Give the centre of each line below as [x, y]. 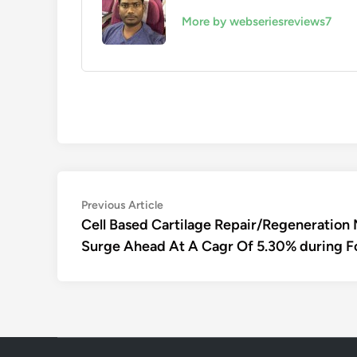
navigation [127, 231]
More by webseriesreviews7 [257, 22]
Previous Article [122, 205]
